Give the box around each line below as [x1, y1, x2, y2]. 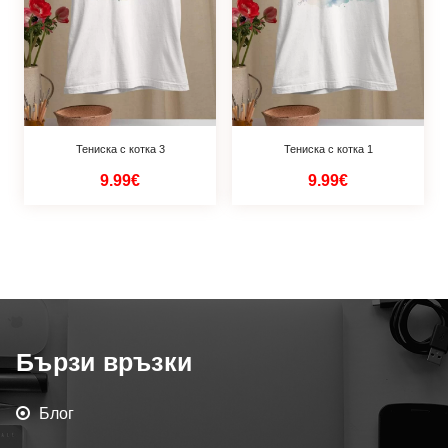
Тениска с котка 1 [283, 142, 373, 155]
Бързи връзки [16, 348, 192, 377]
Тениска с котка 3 [75, 142, 165, 155]
